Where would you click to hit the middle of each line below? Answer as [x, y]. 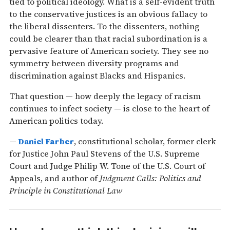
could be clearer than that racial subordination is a [108, 38]
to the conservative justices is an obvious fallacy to [108, 14]
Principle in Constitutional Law [66, 190]
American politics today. [56, 120]
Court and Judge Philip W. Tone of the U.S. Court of [107, 166]
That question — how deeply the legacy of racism [105, 96]
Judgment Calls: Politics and [150, 178]
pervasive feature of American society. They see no [109, 51]
